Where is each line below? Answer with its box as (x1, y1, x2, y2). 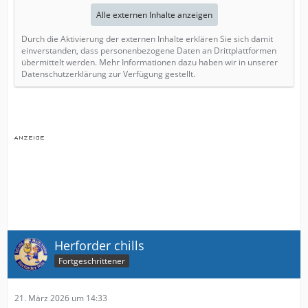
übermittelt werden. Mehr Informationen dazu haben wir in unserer (21, 56, 278, 68)
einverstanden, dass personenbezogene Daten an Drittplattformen (21, 44, 276, 56)
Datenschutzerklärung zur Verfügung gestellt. (21, 67, 195, 80)
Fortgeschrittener (58, 255, 125, 267)
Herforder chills (54, 236, 144, 254)
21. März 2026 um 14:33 (14, 291, 107, 304)
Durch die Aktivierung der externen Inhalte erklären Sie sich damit (21, 32, 273, 45)
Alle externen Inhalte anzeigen (96, 8, 212, 21)
